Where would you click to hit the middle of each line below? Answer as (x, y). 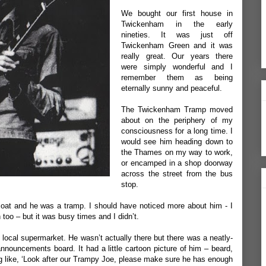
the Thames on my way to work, (177, 152)
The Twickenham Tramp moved (177, 110)
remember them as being (177, 77)
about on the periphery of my (177, 120)
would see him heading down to (177, 142)
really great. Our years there (177, 56)
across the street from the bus (177, 174)
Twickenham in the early (177, 24)
